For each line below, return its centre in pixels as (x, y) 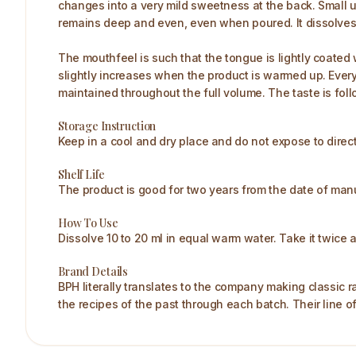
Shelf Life (81, 174)
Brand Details (93, 271)
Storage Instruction (107, 126)
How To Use (88, 223)
